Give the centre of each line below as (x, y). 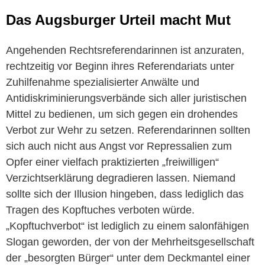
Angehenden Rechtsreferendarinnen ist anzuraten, (125, 50)
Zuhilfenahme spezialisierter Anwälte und (103, 82)
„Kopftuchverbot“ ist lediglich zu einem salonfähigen (127, 226)
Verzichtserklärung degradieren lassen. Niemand (121, 178)
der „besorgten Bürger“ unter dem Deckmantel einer (128, 258)
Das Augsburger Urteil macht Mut (118, 20)
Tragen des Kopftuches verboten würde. (100, 210)
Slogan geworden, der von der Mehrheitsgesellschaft (130, 242)
